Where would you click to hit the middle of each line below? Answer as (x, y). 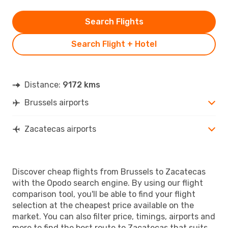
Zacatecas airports (60, 129)
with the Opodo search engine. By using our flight (108, 183)
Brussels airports (56, 102)
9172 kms (81, 84)
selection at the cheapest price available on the (103, 205)
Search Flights (114, 21)
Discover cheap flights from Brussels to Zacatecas (109, 172)
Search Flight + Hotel (114, 44)
